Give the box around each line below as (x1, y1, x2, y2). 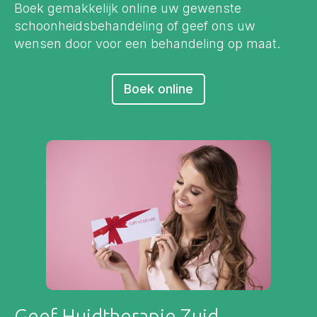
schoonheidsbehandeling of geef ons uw (14, 18, 255, 33)
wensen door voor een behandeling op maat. (14, 35, 280, 51)
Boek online (124, 81, 193, 96)
